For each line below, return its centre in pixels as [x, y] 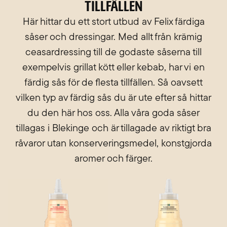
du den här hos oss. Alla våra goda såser [113, 114]
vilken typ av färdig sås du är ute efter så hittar [113, 99]
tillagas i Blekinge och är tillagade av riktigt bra [113, 129]
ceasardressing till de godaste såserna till [113, 53]
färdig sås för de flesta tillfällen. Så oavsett [113, 83]
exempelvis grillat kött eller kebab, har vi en [113, 68]
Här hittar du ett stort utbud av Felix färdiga [113, 23]
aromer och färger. [113, 159]
